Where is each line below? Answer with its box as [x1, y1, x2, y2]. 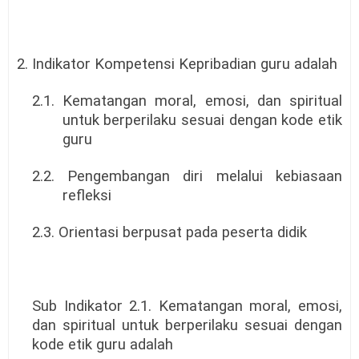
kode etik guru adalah [31, 336, 173, 354]
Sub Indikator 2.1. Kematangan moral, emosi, [31, 297, 342, 316]
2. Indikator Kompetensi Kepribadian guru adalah [17, 55, 337, 74]
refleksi [62, 187, 111, 205]
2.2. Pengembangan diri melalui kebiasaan [31, 167, 342, 186]
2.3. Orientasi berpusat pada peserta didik [31, 224, 307, 242]
